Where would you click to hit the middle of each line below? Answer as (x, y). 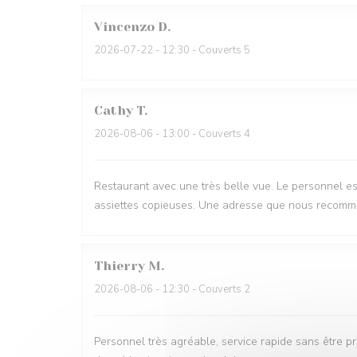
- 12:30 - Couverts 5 (202, 50)
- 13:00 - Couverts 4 (202, 134)
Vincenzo (124, 27)
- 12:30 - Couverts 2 (202, 289)
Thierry (120, 266)
